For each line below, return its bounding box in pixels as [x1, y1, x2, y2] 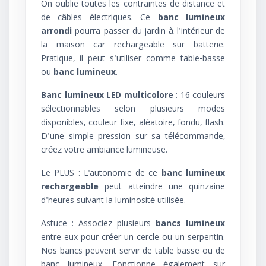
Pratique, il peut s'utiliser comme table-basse [41, 52, 225, 66]
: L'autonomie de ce [74, 167, 161, 181]
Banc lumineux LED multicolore [41, 89, 173, 103]
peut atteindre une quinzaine [99, 180, 225, 195]
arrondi [41, 25, 75, 39]
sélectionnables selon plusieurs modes [41, 103, 225, 117]
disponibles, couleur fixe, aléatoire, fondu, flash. [41, 116, 225, 131]
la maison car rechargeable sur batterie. [41, 39, 225, 53]
